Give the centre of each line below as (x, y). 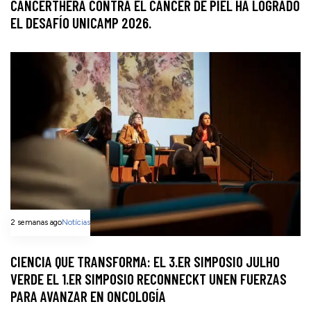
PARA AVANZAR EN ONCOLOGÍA (88, 296)
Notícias (76, 222)
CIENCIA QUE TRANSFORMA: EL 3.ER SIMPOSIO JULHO (145, 261)
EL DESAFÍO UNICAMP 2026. (81, 23)
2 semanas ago (36, 222)
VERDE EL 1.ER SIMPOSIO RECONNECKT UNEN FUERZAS (149, 278)
